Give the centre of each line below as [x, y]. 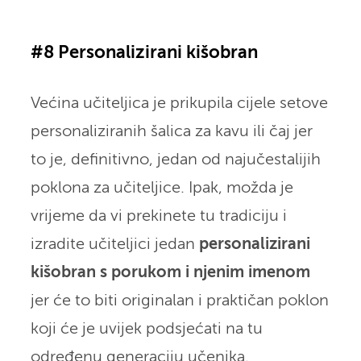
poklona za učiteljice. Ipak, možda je [162, 188]
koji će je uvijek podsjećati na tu [146, 329]
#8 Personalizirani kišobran [144, 53]
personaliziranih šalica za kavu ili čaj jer [171, 131]
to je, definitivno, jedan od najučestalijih [175, 160]
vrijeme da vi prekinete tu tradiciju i [158, 216]
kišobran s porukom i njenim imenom [170, 272]
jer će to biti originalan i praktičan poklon [179, 301]
